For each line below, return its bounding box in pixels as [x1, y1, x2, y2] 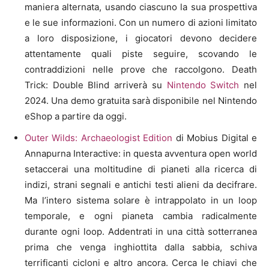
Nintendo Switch [166, 79, 240, 91]
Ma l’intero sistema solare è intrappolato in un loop [25, 194, 257, 206]
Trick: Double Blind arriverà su [25, 79, 167, 91]
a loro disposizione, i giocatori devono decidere [25, 32, 257, 44]
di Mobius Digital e [172, 131, 258, 144]
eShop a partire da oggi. [25, 110, 127, 122]
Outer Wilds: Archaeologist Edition [25, 131, 173, 144]
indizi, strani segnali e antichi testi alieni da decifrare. [25, 178, 257, 190]
